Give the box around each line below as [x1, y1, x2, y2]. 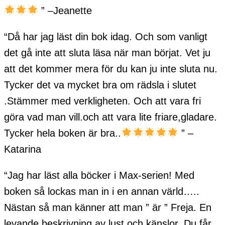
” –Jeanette [41, 5, 92, 16]
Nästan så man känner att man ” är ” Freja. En [4, 201, 211, 213]
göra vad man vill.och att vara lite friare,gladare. [4, 111, 217, 123]
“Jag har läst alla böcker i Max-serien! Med [4, 169, 194, 181]
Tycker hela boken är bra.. [4, 127, 121, 139]
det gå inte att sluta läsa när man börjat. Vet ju [4, 47, 210, 58]
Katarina [4, 143, 41, 155]
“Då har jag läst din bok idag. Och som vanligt [4, 31, 207, 42]
